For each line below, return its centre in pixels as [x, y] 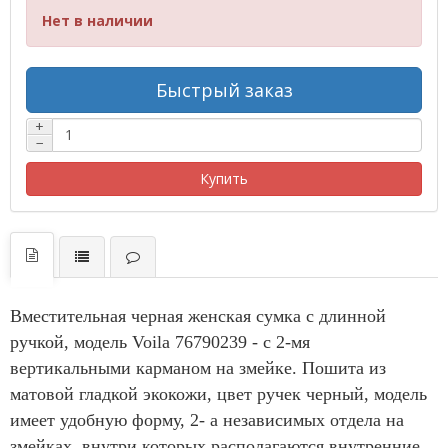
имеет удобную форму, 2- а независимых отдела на [207, 419]
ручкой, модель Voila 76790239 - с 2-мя [160, 341]
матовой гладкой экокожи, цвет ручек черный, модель [218, 393]
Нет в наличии [97, 20]
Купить [224, 178]
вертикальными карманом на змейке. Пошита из [198, 367]
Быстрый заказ [224, 89]
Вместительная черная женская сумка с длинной [198, 315]
